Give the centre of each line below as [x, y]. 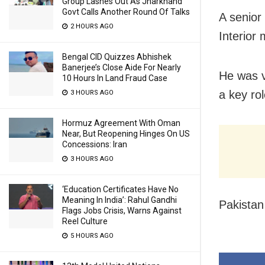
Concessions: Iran [95, 144]
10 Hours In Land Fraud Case [115, 78]
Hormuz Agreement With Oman [121, 123]
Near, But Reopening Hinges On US [126, 134]
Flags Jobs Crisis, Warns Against [122, 211]
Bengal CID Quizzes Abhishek [117, 57]
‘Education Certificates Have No [120, 189]
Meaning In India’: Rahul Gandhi [119, 200]
